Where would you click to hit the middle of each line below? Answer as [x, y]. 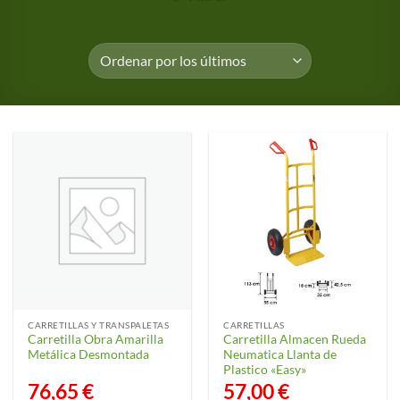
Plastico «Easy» [265, 370]
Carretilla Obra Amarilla [96, 340]
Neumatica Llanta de [280, 355]
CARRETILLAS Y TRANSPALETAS [99, 325]
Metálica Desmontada [89, 355]
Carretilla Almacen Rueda [295, 340]
